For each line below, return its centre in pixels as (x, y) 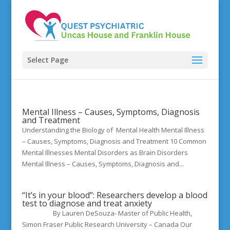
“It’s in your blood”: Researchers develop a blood (114, 195)
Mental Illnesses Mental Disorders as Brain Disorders (105, 152)
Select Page (47, 60)
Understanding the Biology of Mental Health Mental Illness (113, 130)
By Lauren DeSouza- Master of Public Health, (107, 213)
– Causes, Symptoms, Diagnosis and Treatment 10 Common (114, 141)
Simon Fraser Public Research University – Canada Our (107, 224)
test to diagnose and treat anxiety (87, 203)
